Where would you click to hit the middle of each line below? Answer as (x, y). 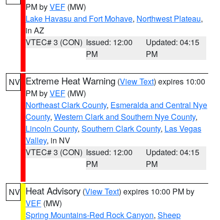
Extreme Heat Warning (70, 81)
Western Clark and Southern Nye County (125, 117)
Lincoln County (52, 128)
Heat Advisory (53, 191)
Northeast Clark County (66, 105)
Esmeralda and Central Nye (159, 105)
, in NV (58, 140)
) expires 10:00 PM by (157, 191)
